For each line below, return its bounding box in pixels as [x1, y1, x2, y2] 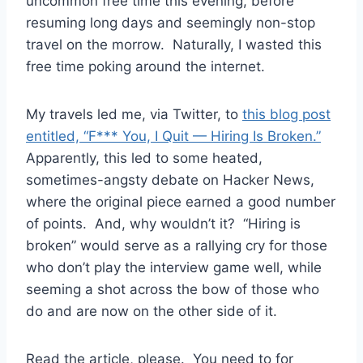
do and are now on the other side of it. [26, 302, 277, 319]
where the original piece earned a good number [26, 193, 335, 210]
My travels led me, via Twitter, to [26, 105, 242, 122]
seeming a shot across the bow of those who [26, 280, 319, 297]
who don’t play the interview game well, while [26, 258, 322, 275]
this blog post [242, 105, 331, 122]
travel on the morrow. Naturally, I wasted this [26, 36, 322, 53]
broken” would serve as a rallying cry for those [26, 237, 327, 254]
